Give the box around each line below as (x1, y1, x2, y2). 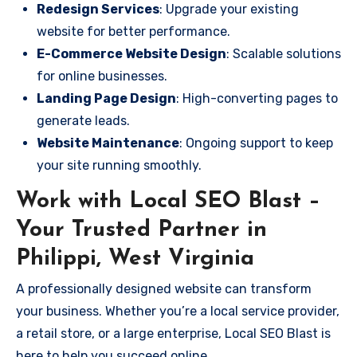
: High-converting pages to (176, 90, 338, 106)
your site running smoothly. (37, 157, 202, 173)
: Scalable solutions (226, 45, 341, 61)
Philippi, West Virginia (16, 247, 254, 270)
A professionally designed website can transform (16, 281, 312, 296)
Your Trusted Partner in (16, 218, 267, 241)
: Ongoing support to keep (179, 135, 333, 151)
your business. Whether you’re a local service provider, (16, 304, 339, 319)
